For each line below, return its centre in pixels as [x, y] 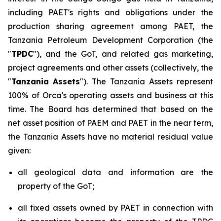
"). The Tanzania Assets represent [147, 81]
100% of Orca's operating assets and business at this [110, 95]
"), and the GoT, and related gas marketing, [123, 54]
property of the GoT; [56, 186]
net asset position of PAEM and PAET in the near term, [110, 123]
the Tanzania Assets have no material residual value [110, 137]
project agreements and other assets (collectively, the [110, 68]
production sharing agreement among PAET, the [110, 26]
